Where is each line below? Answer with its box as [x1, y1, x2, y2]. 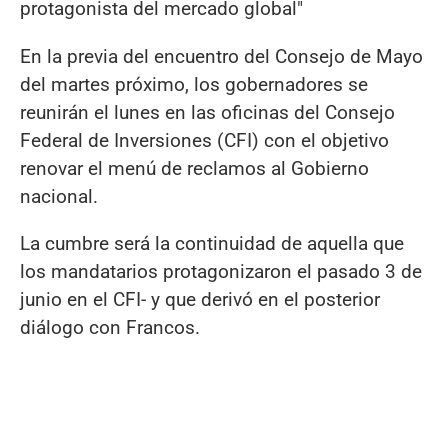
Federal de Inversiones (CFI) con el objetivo [20, 128, 389, 152]
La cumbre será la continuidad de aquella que [20, 231, 404, 255]
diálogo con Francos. [20, 315, 200, 339]
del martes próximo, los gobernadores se [20, 72, 368, 96]
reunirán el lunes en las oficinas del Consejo [20, 100, 395, 124]
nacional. [20, 184, 98, 208]
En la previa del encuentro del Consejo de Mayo [20, 44, 423, 68]
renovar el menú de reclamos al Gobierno [20, 156, 369, 180]
